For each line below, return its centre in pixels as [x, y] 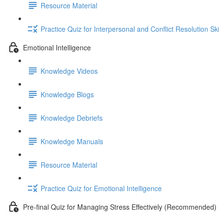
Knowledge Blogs [67, 94]
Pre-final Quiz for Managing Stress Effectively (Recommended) [120, 207]
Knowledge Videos [69, 71]
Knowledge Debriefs [72, 118]
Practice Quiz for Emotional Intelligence [101, 188]
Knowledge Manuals [72, 141]
